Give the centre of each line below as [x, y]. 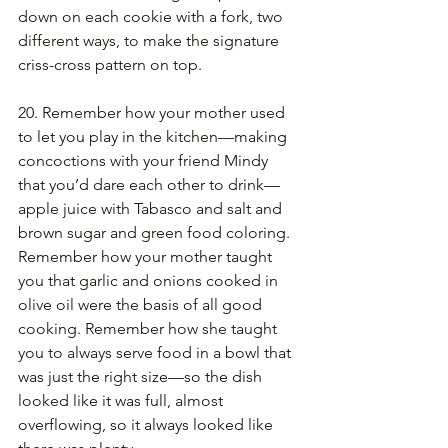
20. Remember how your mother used [153, 112]
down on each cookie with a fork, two [152, 16]
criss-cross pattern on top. [110, 64]
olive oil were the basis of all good [142, 304]
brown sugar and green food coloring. [156, 232]
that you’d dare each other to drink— [149, 184]
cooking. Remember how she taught [149, 328]
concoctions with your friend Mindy [145, 160]
